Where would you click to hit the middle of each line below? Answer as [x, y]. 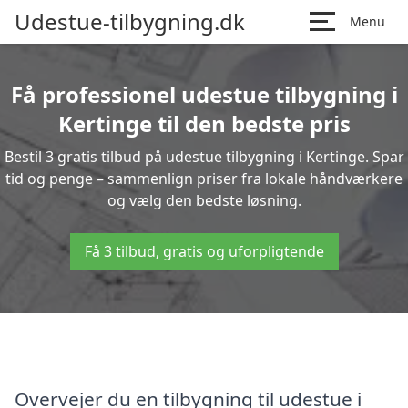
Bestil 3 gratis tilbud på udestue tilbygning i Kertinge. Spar [204, 157]
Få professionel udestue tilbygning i [204, 94]
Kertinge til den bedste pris [204, 123]
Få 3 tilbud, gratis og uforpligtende [204, 251]
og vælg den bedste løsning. [204, 200]
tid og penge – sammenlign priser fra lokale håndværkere [204, 178]
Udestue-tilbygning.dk [130, 21]
